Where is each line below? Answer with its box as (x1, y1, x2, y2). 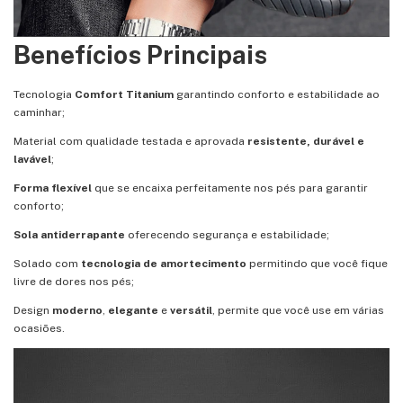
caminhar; (13, 106, 65, 120)
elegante (108, 304, 158, 318)
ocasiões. (13, 322, 65, 336)
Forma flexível (13, 182, 92, 195)
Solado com (13, 257, 81, 271)
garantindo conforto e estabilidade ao (174, 88, 380, 102)
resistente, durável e (245, 135, 364, 148)
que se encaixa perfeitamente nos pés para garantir (92, 182, 368, 195)
